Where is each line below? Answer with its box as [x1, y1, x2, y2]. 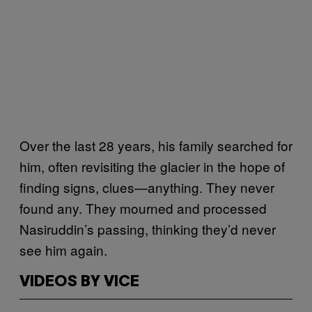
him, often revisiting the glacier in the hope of [19, 156, 285, 175]
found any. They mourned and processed [19, 198, 267, 217]
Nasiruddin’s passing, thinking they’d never [19, 219, 276, 238]
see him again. [19, 240, 107, 259]
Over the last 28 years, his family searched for [19, 135, 292, 155]
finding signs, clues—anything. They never [19, 177, 274, 196]
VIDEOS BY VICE [19, 274, 139, 289]
